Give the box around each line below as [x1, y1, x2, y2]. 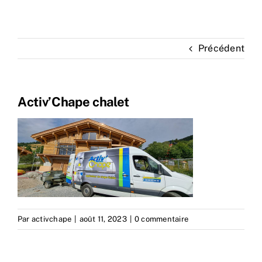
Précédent [198, 43, 244, 54]
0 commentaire [135, 214, 189, 223]
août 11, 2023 [79, 214, 127, 223]
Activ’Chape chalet [18, 94, 130, 109]
